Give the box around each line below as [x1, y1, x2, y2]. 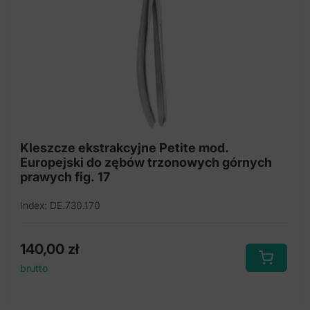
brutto [20, 262, 48, 275]
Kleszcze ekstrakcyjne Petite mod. [20, 140, 229, 156]
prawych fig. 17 [20, 170, 110, 185]
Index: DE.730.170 [20, 199, 100, 212]
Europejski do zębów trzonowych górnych [20, 155, 272, 170]
